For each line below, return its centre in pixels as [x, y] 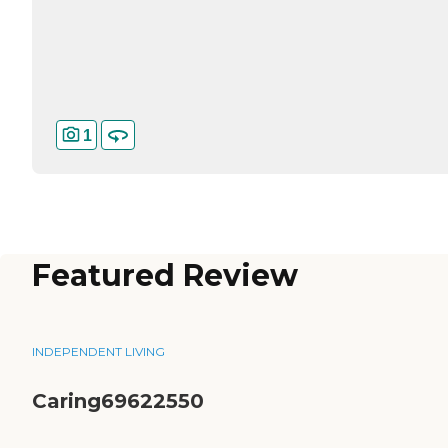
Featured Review [165, 276]
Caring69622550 [118, 401]
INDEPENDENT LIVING [98, 352]
